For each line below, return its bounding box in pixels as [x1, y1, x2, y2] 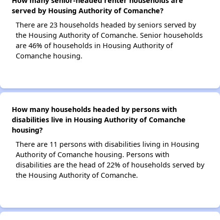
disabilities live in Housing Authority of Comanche [12, 115, 186, 124]
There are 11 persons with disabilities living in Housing [16, 139, 199, 149]
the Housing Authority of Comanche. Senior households [16, 30, 203, 40]
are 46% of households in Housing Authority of [16, 41, 173, 50]
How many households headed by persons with [12, 105, 177, 114]
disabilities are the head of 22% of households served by [16, 160, 204, 169]
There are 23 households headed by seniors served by [16, 20, 196, 29]
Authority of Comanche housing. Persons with [16, 150, 169, 159]
